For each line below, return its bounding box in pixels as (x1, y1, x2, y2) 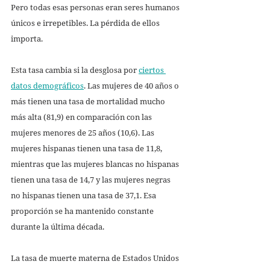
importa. (11, 33, 45, 44)
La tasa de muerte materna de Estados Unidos (11, 252, 181, 263)
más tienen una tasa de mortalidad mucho (11, 95, 167, 107)
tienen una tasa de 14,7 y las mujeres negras (11, 174, 172, 185)
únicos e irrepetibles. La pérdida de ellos (11, 17, 162, 28)
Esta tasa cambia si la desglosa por (11, 64, 139, 75)
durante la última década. (11, 221, 106, 232)
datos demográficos (11, 80, 84, 91)
